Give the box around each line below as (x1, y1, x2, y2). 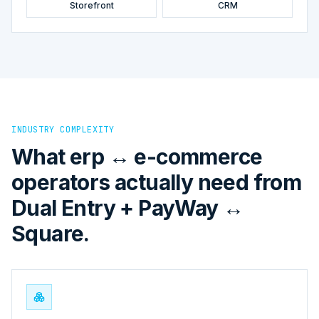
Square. (11, 220, 90, 246)
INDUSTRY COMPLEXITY (11, 123, 115, 135)
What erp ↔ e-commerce (11, 143, 263, 169)
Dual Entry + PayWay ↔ (11, 194, 244, 221)
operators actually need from (11, 169, 302, 195)
